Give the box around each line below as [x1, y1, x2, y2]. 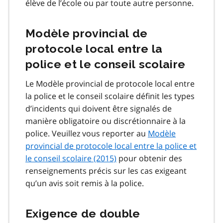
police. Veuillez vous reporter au [25, 128, 148, 139]
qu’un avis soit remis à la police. [25, 178, 144, 189]
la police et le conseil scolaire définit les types [25, 91, 195, 102]
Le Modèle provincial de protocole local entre [25, 78, 195, 90]
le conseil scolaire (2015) [25, 153, 116, 164]
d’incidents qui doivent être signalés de [25, 103, 172, 114]
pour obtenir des [116, 153, 182, 164]
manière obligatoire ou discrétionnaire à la [25, 115, 186, 127]
